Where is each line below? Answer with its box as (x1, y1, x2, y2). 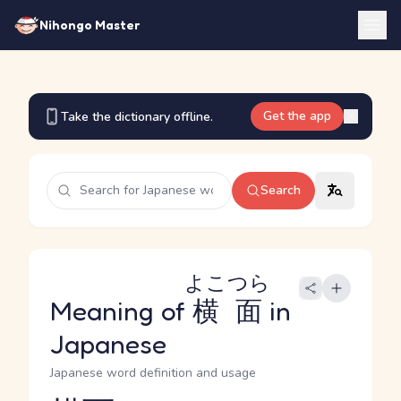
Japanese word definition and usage (50, 364, 256, 381)
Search (260, 182, 301, 199)
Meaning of (50, 294, 192, 327)
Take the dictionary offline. (61, 107, 213, 125)
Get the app (263, 107, 331, 124)
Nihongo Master (39, 17, 140, 32)
